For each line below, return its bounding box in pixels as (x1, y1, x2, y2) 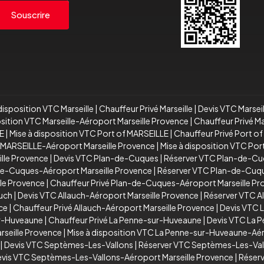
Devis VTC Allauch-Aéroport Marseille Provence (18, 189, 199, 200)
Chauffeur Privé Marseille (99, 103, 193, 114)
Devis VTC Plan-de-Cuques (54, 152, 159, 163)
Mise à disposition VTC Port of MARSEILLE (9, 127, 169, 138)
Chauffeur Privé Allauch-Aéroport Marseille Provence (13, 202, 214, 213)
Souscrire (11, 9, 50, 21)
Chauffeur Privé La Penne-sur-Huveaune (48, 214, 202, 225)
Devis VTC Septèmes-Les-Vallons (4, 239, 133, 250)
